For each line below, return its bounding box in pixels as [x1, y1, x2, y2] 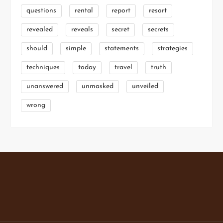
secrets [148, 26, 169, 34]
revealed [26, 26, 53, 34]
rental [75, 7, 94, 15]
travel [114, 64, 133, 72]
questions [26, 7, 57, 15]
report [111, 7, 131, 15]
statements [105, 45, 139, 53]
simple [66, 45, 87, 53]
